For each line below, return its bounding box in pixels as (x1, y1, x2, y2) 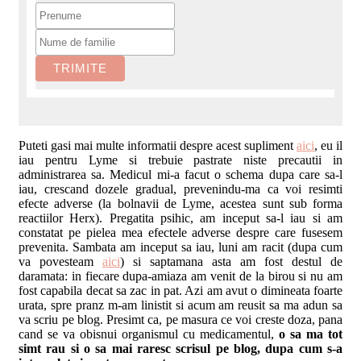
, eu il (314, 138, 342, 152)
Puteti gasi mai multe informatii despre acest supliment (19, 138, 297, 152)
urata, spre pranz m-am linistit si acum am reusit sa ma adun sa (19, 297, 342, 312)
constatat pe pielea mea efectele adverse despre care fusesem (19, 225, 342, 239)
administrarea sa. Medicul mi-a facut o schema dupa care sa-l (19, 167, 342, 181)
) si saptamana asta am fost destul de (120, 254, 342, 268)
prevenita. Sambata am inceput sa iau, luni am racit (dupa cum (19, 239, 342, 254)
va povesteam (19, 254, 102, 268)
